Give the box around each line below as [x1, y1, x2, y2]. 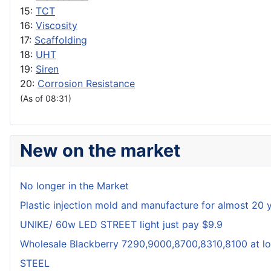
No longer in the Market [20, 180, 129, 192]
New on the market [20, 140, 180, 162]
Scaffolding [34, 34, 87, 47]
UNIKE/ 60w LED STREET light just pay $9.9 [20, 218, 223, 231]
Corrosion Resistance [38, 77, 135, 90]
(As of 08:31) [20, 93, 71, 104]
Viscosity [36, 19, 77, 32]
